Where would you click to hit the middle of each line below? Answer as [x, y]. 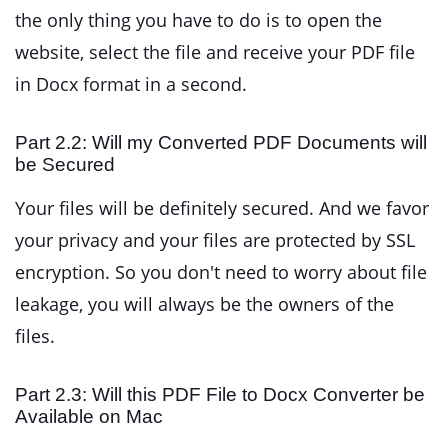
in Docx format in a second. [131, 83]
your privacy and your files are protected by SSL [215, 239]
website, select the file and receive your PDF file [215, 51]
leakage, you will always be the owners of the [204, 303]
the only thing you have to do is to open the [198, 19]
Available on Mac [89, 416]
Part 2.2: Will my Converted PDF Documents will [221, 142]
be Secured [65, 164]
